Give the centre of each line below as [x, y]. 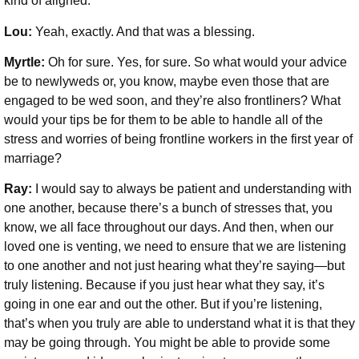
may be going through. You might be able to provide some [167, 343]
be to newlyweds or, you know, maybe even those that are [167, 81]
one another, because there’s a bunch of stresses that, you [168, 208]
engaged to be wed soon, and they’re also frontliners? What [172, 100]
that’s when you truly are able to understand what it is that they [179, 324]
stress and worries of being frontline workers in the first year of [178, 139]
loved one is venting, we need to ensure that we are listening [175, 247]
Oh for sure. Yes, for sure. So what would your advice [198, 62]
